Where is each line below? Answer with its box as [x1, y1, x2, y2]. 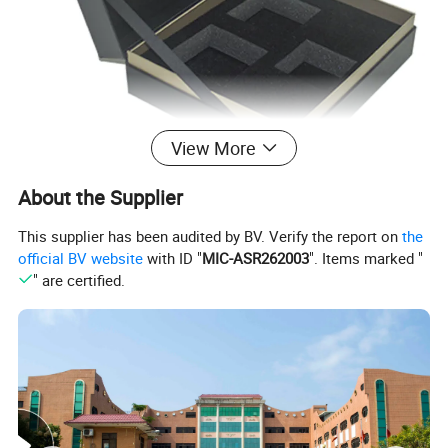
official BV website [18, 247, 144, 268]
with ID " [143, 247, 203, 268]
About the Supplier [18, 184, 184, 212]
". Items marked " [309, 247, 424, 268]
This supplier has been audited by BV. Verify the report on [18, 225, 403, 246]
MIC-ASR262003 [202, 247, 310, 268]
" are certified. [32, 269, 125, 290]
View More [170, 136, 256, 161]
